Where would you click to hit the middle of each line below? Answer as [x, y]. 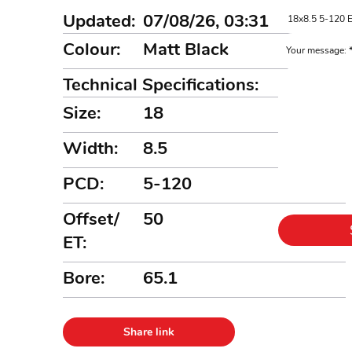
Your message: [317, 50]
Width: [90, 148]
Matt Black [186, 49]
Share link [148, 332]
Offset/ [92, 219]
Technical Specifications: [161, 85]
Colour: [92, 49]
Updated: [99, 21]
